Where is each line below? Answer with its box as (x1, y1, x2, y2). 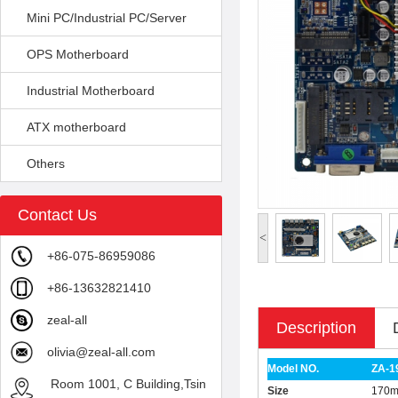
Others (27, 156, 65, 171)
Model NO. (267, 362, 319, 375)
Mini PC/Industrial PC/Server (27, 11, 187, 25)
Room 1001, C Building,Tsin (47, 377, 206, 391)
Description (276, 319, 356, 337)
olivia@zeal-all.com (47, 345, 155, 359)
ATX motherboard (27, 120, 126, 134)
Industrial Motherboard (27, 84, 155, 98)
